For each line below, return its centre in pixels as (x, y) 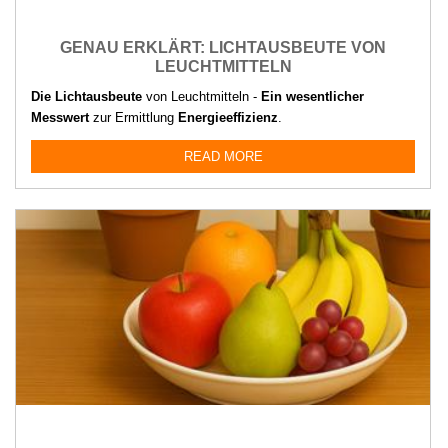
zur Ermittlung (133, 117)
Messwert (60, 117)
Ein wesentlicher (312, 96)
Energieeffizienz (228, 117)
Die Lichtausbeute (86, 96)
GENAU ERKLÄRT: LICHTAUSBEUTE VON (223, 47)
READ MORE (223, 156)
